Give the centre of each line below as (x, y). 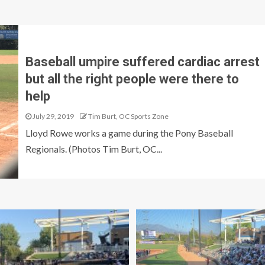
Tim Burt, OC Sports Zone (128, 116)
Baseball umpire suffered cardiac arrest (142, 62)
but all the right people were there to (132, 79)
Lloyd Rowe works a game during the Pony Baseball (129, 132)
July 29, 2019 (52, 116)
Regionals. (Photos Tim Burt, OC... (93, 148)
